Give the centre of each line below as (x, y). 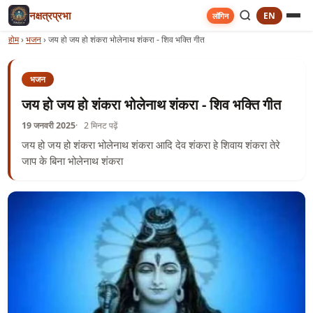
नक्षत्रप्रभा (50, 15)
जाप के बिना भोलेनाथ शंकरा (72, 160)
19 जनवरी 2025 (48, 125)
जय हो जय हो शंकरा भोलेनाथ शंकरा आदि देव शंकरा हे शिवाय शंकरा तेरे (151, 144)
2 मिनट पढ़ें (101, 125)
